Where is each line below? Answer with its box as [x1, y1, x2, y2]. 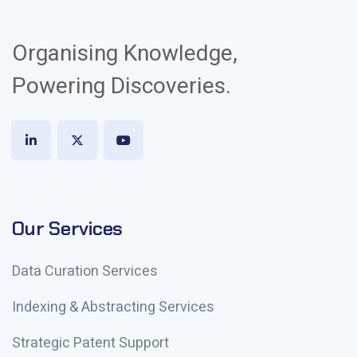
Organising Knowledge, [12, 37, 237, 70]
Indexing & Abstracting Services [12, 296, 214, 318]
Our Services [12, 216, 124, 241]
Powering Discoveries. [12, 70, 231, 103]
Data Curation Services [12, 261, 158, 282]
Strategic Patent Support [12, 332, 169, 354]
